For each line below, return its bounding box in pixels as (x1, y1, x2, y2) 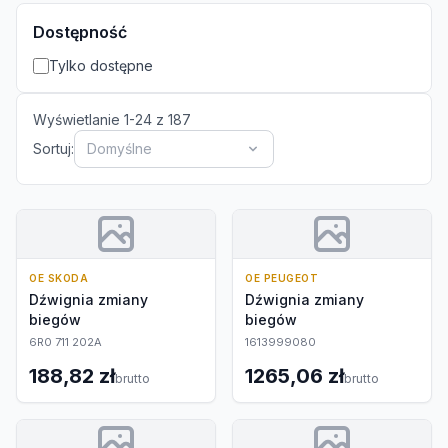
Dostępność (33, 22, 127, 42)
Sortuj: (33, 140, 74, 157)
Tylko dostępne (49, 57, 153, 74)
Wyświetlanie (33, 111, 124, 128)
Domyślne (87, 140, 152, 157)
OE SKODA (29, 272, 88, 284)
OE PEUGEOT (245, 272, 318, 284)
